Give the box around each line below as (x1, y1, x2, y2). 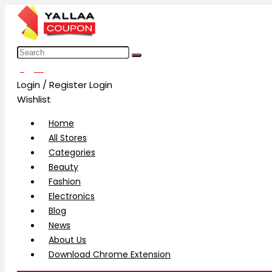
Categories (49, 146, 95, 159)
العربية (20, 63, 44, 75)
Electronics (49, 190, 95, 203)
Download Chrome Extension (49, 248, 171, 261)
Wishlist (17, 93, 51, 106)
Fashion (49, 175, 81, 188)
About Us (49, 234, 86, 246)
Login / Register (17, 78, 87, 92)
